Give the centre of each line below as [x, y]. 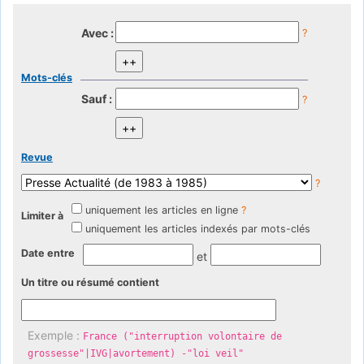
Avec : [97, 32]
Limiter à [42, 215]
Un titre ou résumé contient [90, 283]
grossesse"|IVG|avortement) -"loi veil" [135, 354]
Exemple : [55, 336]
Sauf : [97, 98]
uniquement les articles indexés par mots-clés [198, 228]
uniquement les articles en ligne [162, 210]
